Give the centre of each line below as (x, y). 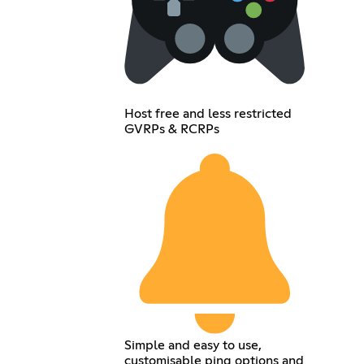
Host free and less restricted (208, 113)
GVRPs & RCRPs (172, 129)
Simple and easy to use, (193, 346)
